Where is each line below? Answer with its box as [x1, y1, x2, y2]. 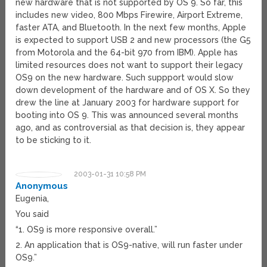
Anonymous [15, 181, 69, 192]
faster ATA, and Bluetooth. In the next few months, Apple [15, 23, 247, 33]
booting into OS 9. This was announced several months [15, 110, 239, 120]
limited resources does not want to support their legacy [15, 60, 244, 70]
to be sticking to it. [15, 135, 92, 145]
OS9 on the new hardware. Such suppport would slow [15, 73, 234, 83]
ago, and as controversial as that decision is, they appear [15, 123, 246, 133]
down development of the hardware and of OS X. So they [15, 85, 251, 95]
